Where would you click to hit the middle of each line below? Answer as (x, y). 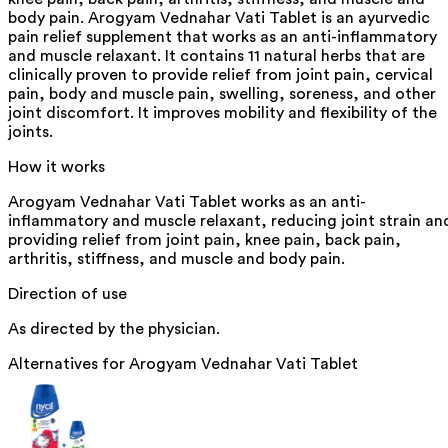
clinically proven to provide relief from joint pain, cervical (220, 74)
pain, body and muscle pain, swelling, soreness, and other (222, 93)
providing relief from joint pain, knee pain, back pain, (204, 239)
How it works (56, 166)
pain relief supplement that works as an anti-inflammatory (222, 36)
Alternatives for (68, 363)
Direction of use (67, 293)
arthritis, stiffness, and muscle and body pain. (176, 258)
